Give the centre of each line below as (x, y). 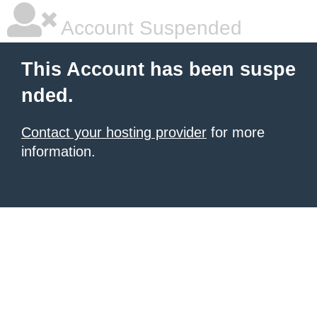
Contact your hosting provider (114, 132)
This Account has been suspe (158, 69)
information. (58, 151)
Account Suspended (149, 28)
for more (236, 132)
